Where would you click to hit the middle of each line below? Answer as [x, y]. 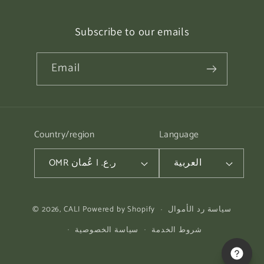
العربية [188, 163]
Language [179, 135]
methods [153, 215]
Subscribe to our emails [132, 32]
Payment [153, 197]
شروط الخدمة [177, 230]
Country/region [64, 135]
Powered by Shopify [119, 209]
